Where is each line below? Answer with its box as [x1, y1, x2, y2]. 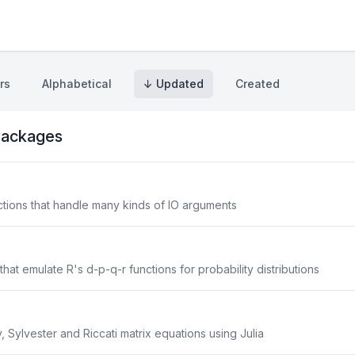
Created [235, 77, 280, 90]
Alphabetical [42, 77, 112, 90]
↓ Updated [143, 77, 204, 90]
